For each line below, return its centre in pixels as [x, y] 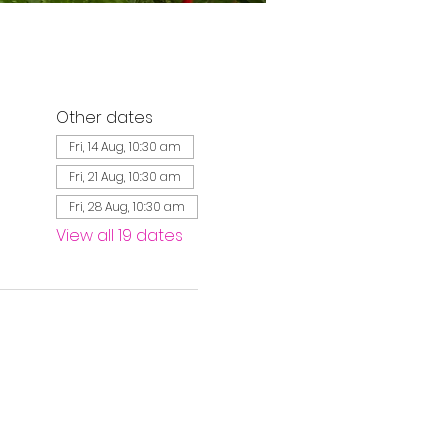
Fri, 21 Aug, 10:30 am [124, 176]
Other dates [104, 117]
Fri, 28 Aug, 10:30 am [126, 206]
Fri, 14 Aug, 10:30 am [124, 146]
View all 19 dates [119, 235]
